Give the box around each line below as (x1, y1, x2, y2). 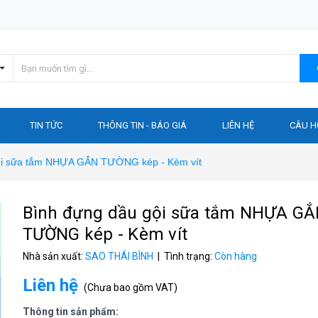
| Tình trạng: (155, 251, 214, 262)
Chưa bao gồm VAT (87, 282, 174, 293)
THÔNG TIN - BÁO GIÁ (98, 120, 187, 131)
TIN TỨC (30, 120, 62, 131)
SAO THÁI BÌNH (84, 251, 153, 262)
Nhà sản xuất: (22, 251, 85, 262)
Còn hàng (214, 251, 257, 262)
